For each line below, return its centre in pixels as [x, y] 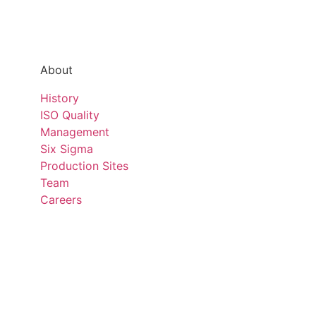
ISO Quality [70, 115]
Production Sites [85, 165]
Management [75, 132]
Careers [61, 199]
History [60, 98]
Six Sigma [67, 148]
